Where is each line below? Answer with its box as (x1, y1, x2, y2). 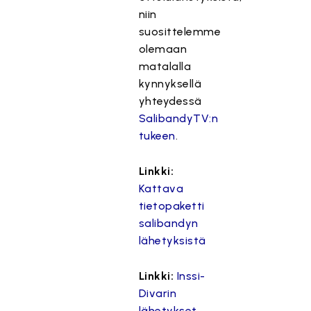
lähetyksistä (138, 234, 206, 247)
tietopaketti (138, 199, 205, 212)
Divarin (138, 287, 177, 300)
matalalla (138, 60, 192, 73)
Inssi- (176, 269, 205, 283)
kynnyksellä (138, 77, 202, 90)
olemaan (138, 42, 187, 56)
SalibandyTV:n (138, 112, 219, 125)
